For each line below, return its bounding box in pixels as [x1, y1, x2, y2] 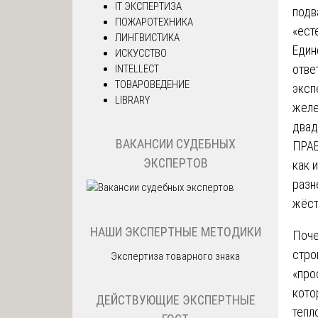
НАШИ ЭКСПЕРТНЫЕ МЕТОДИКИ [89, 224, 261, 239]
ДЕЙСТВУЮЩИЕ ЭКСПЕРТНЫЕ [95, 292, 256, 308]
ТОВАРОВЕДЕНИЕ [115, 77, 190, 91]
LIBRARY [115, 93, 150, 106]
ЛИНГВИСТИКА [115, 31, 180, 44]
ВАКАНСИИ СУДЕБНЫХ [115, 136, 236, 152]
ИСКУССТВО [115, 46, 167, 60]
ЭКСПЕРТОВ [143, 155, 208, 171]
